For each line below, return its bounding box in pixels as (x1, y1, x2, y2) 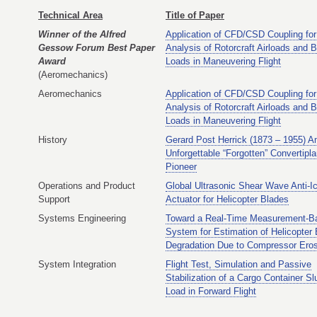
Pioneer (166, 161, 197, 172)
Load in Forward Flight (166, 286, 256, 296)
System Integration (38, 259, 116, 270)
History (38, 134, 67, 145)
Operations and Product (38, 180, 135, 191)
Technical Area (38, 10, 103, 21)
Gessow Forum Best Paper (38, 42, 155, 53)
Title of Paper (166, 10, 224, 21)
